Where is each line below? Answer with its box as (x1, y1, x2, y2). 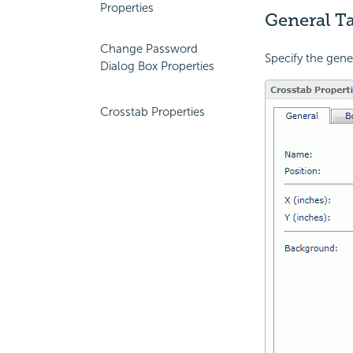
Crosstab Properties (100, 105, 205, 119)
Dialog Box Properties (100, 59, 214, 73)
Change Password (100, 42, 198, 56)
